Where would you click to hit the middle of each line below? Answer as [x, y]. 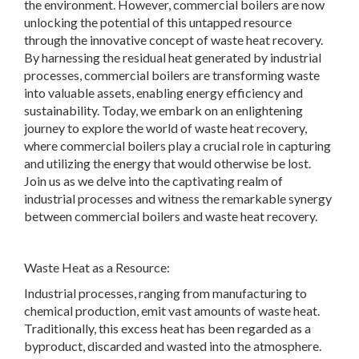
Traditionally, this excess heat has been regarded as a [167, 329]
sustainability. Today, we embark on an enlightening [163, 111]
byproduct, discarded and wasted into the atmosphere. [173, 346]
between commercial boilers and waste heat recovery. [171, 216]
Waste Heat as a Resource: [97, 268]
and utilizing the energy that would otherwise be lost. [167, 163]
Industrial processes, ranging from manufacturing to [165, 293]
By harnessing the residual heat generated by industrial [173, 58]
